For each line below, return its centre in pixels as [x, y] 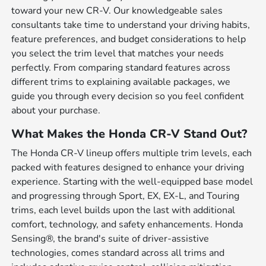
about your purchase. [56, 110]
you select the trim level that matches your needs [118, 53]
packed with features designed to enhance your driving [128, 167]
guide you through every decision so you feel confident [128, 96]
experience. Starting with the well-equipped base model [132, 181]
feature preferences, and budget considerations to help [129, 39]
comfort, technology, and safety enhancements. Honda [127, 224]
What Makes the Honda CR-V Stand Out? [129, 134]
